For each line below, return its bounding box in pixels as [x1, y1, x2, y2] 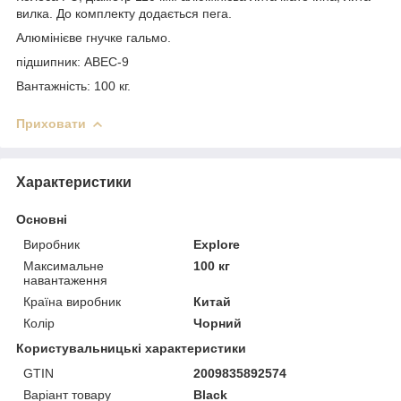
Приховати [16, 115, 86, 131]
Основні [16, 211, 67, 226]
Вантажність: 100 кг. [16, 78, 131, 93]
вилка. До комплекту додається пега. [16, 5, 232, 21]
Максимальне [23, 258, 104, 273]
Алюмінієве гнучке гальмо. [16, 30, 171, 45]
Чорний [193, 315, 243, 330]
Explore [193, 236, 241, 252]
